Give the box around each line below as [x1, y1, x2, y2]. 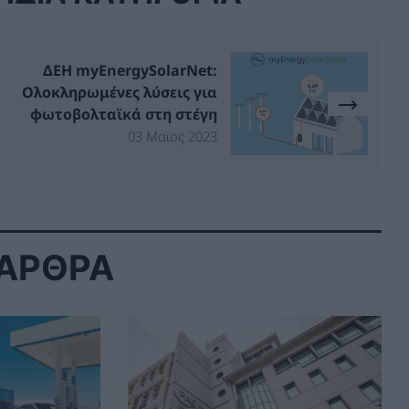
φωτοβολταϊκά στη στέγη [30, 104, 217, 125]
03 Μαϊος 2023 [128, 127, 217, 146]
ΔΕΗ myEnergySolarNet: [43, 60, 217, 81]
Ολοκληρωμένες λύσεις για [22, 82, 217, 103]
